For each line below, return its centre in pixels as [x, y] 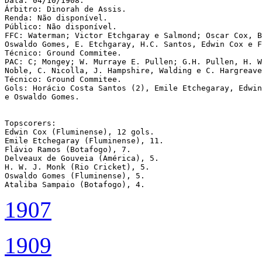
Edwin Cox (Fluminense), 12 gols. [80, 132]
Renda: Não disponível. [56, 18]
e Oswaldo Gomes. [42, 96]
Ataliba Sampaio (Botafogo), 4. [77, 184]
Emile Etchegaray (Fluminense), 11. [84, 140]
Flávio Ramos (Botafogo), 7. [68, 149]
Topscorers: [30, 123]
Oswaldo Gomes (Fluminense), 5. [75, 175]
